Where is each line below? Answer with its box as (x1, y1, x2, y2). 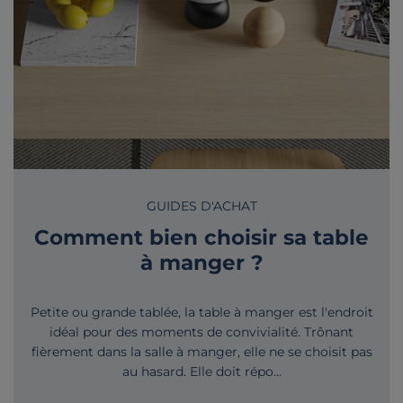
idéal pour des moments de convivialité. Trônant (49, 323, 354, 340)
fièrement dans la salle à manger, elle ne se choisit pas (31, 343, 372, 360)
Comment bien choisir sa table (34, 223, 369, 250)
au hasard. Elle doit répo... (121, 363, 282, 380)
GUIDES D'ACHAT (146, 197, 257, 214)
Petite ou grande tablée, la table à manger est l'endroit (30, 303, 373, 320)
